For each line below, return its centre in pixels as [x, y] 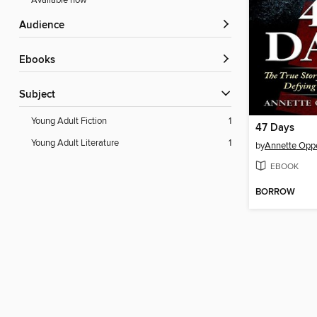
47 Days [275, 128]
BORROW [275, 192]
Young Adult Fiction [69, 121]
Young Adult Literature [75, 143]
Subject [40, 95]
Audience [45, 26]
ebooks [40, 60]
